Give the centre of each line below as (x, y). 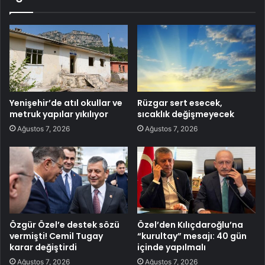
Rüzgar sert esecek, (180, 103)
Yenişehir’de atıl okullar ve (66, 103)
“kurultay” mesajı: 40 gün (192, 236)
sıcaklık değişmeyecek (186, 114)
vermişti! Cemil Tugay (56, 236)
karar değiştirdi (43, 247)
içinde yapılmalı (172, 247)
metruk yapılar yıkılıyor (59, 114)
